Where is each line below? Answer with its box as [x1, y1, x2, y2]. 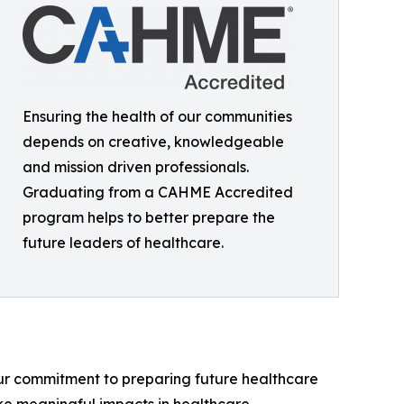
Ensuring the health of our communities [23, 107, 292, 126]
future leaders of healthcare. [23, 234, 224, 252]
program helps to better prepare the [23, 208, 275, 227]
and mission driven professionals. [23, 158, 249, 177]
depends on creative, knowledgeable [23, 133, 284, 151]
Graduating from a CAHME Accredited [23, 183, 293, 202]
